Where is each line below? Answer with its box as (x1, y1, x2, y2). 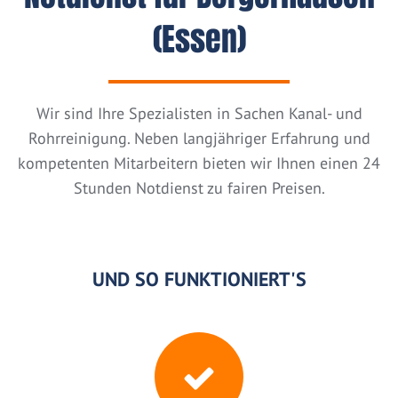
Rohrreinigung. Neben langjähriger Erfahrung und (28, 128, 370, 149)
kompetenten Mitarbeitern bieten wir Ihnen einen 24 (18, 153, 380, 174)
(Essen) (152, 16, 246, 64)
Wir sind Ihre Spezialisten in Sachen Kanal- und (36, 103, 362, 124)
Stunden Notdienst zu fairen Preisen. (73, 178, 325, 199)
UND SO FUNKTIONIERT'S (92, 267, 306, 292)
